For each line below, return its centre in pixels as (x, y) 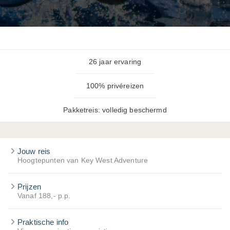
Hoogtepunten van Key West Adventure (83, 160)
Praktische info (43, 222)
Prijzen (30, 187)
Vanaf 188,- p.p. (44, 196)
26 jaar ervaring (115, 62)
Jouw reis (34, 151)
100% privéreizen (115, 86)
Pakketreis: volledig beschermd (115, 110)
